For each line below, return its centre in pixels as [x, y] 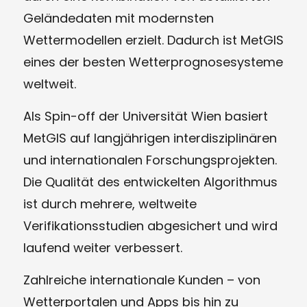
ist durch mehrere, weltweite [110, 204]
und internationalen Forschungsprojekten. [150, 160]
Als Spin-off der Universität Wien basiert [145, 116]
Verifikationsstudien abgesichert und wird [150, 225]
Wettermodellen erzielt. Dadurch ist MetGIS [153, 40]
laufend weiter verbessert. [102, 247]
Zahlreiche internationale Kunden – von [142, 280]
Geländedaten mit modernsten [118, 18]
